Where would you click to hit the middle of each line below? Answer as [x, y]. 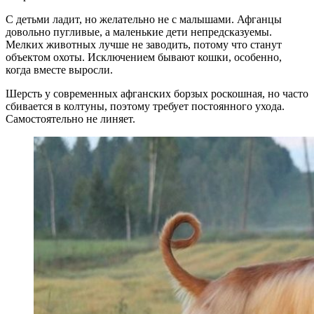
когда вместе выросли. [59, 69]
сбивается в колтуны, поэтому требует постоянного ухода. [145, 106]
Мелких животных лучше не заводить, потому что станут [144, 44]
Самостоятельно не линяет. [70, 118]
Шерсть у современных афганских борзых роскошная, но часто [157, 93]
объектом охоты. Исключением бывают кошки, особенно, [144, 57]
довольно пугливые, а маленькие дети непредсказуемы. [139, 32]
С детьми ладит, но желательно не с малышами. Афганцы [144, 19]
